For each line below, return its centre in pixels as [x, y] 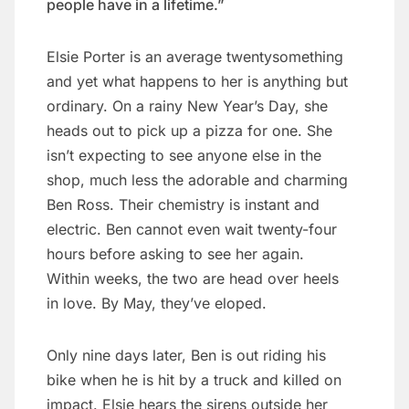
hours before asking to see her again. [175, 254]
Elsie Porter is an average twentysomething [195, 57]
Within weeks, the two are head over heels [193, 279]
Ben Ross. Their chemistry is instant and [183, 205]
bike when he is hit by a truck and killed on [194, 380]
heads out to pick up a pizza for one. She [189, 131]
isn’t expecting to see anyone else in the [184, 156]
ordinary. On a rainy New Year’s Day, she [187, 106]
